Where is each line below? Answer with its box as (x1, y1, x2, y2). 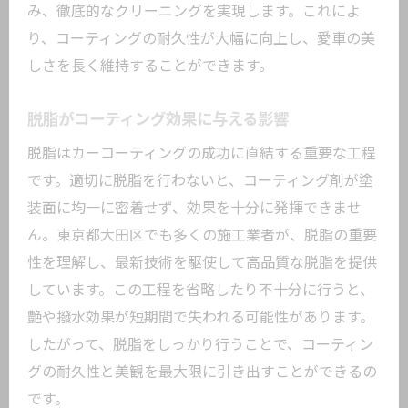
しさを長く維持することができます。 (27, 57, 273, 75)
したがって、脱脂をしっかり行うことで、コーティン (27, 336, 373, 353)
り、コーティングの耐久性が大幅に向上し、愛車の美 (27, 30, 375, 47)
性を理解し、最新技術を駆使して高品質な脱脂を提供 (27, 254, 377, 271)
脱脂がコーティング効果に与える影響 (27, 110, 289, 128)
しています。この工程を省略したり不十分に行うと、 (27, 281, 374, 299)
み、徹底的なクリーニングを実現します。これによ (27, 3, 361, 20)
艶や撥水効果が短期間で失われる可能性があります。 (27, 309, 374, 326)
